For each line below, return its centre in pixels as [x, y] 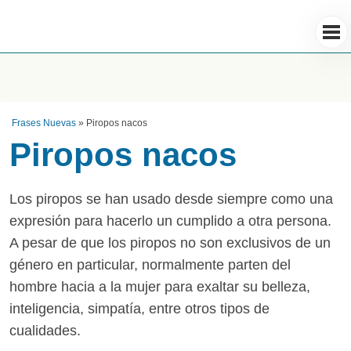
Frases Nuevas [44, 123]
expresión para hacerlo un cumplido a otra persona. [170, 221]
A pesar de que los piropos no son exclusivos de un [170, 243]
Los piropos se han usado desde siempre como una [171, 199]
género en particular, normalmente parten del [150, 265]
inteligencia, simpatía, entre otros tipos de [139, 309]
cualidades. [45, 331]
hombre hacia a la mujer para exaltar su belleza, [160, 287]
